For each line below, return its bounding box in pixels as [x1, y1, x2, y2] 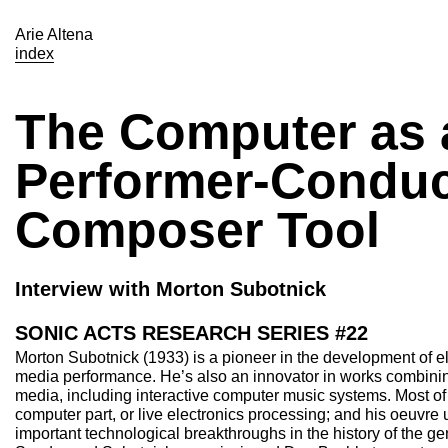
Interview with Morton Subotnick [15, 278, 326, 300]
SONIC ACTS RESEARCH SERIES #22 [15, 322, 368, 344]
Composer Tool [15, 202, 380, 258]
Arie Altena [15, 26, 93, 43]
